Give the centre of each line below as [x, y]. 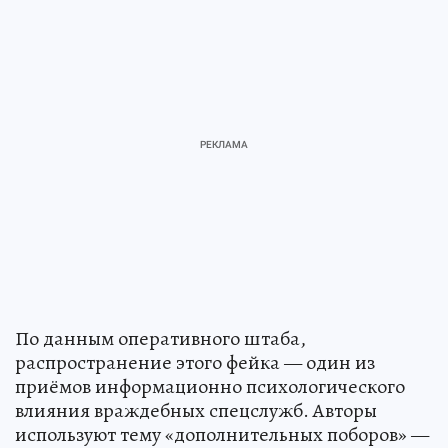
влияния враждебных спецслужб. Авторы [196, 410]
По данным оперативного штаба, [160, 338]
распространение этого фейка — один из [195, 362]
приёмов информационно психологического [210, 386]
